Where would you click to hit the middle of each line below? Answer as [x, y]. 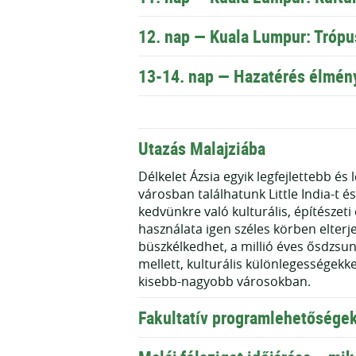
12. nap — [174, 36]
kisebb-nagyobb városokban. [224, 281]
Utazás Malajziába [202, 148]
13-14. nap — [186, 75]
